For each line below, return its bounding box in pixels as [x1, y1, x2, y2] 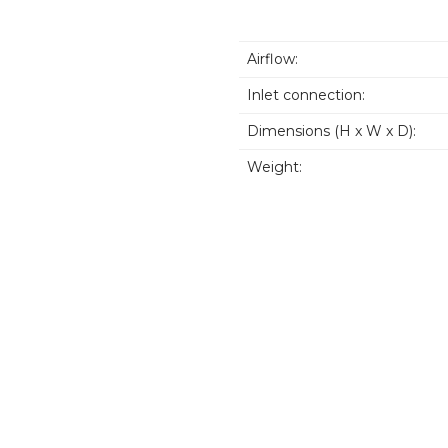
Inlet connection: [246, 86, 365, 105]
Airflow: [246, 50, 298, 69]
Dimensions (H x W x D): [246, 122, 416, 141]
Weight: [246, 158, 302, 177]
